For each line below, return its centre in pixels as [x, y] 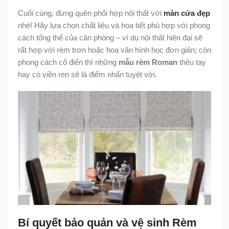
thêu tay [192, 62]
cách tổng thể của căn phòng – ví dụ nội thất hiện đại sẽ [110, 38]
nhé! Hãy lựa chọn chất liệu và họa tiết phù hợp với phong [114, 26]
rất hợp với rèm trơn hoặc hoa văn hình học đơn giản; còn [114, 50]
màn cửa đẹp [187, 13]
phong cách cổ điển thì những [68, 62]
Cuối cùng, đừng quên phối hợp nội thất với [91, 13]
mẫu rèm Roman [148, 62]
